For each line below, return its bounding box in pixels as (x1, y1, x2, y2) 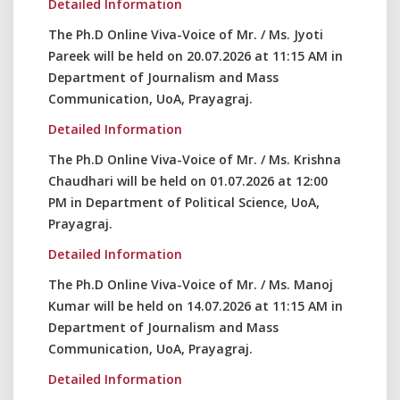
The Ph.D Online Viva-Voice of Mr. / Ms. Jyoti (48, 26, 323, 43)
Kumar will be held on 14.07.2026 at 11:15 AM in (48, 297, 343, 314)
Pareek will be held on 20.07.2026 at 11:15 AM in (48, 47, 343, 64)
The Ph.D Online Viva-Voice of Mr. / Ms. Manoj (48, 276, 333, 293)
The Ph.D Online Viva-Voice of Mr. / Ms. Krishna (48, 151, 341, 168)
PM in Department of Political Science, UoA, (48, 194, 320, 211)
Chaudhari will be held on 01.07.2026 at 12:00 (48, 172, 328, 189)
